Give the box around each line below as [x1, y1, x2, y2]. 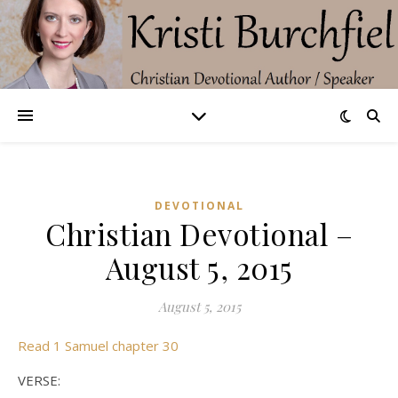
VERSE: [18, 371, 60, 389]
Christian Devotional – [45, 214, 353, 253]
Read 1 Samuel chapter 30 [27, 337, 179, 354]
